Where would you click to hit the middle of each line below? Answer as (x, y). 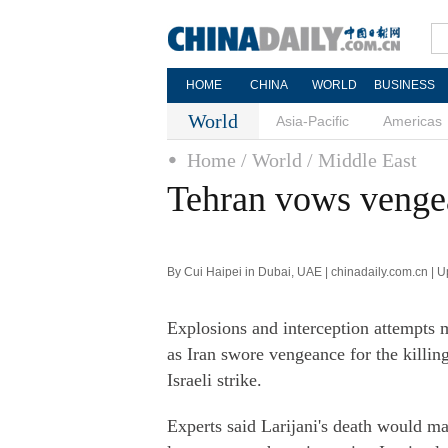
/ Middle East (362, 160)
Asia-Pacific (312, 121)
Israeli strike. (214, 380)
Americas (412, 121)
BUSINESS (404, 85)
